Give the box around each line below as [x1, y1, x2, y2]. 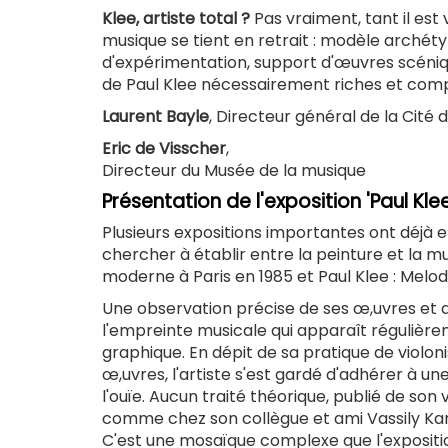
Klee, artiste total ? [102, 7, 250, 31]
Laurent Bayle [102, 105, 209, 129]
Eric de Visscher [102, 137, 226, 161]
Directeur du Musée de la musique [102, 159, 366, 183]
